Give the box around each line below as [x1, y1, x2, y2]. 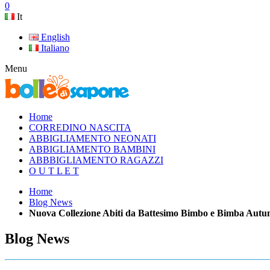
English [39, 31, 70, 42]
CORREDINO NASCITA [29, 122, 131, 133]
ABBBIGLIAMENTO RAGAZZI [29, 154, 163, 165]
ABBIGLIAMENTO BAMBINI [29, 143, 155, 154]
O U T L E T [29, 165, 79, 176]
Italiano [39, 42, 69, 53]
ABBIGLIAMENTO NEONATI [29, 133, 156, 143]
